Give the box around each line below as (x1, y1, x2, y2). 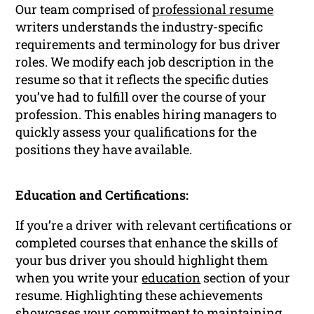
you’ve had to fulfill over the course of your (15, 88, 267, 106)
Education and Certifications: (15, 186, 189, 204)
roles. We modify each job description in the (15, 53, 274, 71)
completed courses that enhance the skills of (15, 234, 278, 252)
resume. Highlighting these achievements (15, 287, 264, 304)
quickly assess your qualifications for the (15, 123, 257, 141)
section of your (200, 269, 291, 287)
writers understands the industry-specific (15, 18, 264, 36)
